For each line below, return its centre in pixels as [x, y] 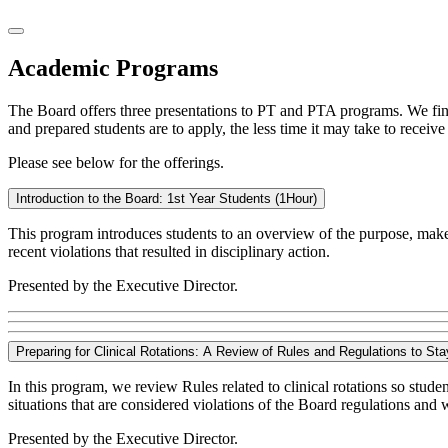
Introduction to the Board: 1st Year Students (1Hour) [166, 198]
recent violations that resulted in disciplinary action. [169, 251]
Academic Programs [113, 67]
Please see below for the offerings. [116, 162]
